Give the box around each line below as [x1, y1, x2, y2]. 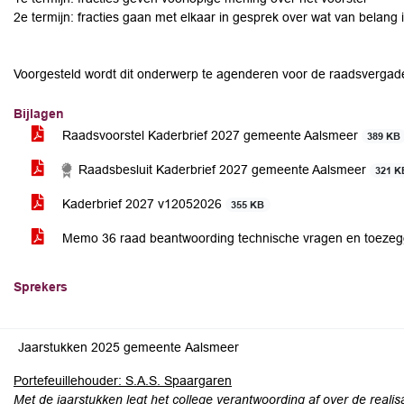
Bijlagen [14, 106, 64, 121]
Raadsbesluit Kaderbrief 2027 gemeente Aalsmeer [75, 162, 370, 177]
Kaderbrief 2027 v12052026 [59, 197, 225, 211]
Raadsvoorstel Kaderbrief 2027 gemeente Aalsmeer [59, 128, 362, 142]
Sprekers [14, 280, 68, 294]
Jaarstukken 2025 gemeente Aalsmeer [18, 340, 239, 354]
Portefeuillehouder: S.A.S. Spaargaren [14, 373, 232, 388]
